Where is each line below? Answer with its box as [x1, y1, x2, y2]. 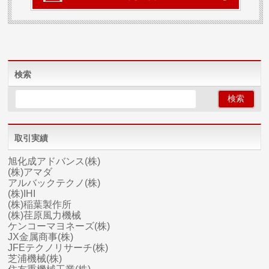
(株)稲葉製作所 [8, 199, 72, 210]
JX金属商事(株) [8, 232, 74, 243]
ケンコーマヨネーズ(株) [8, 221, 110, 232]
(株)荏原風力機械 [8, 210, 82, 221]
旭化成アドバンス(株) [8, 156, 101, 167]
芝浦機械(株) [8, 253, 62, 264]
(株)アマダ [8, 167, 53, 178]
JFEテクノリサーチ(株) [8, 243, 109, 253]
